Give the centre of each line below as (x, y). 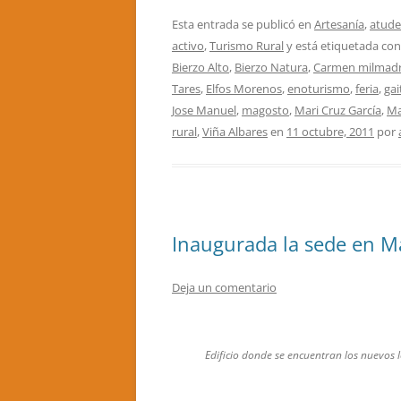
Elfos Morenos (244, 89)
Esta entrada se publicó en (243, 24)
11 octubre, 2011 (330, 132)
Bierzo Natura (271, 67)
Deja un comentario (224, 287)
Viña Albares (235, 132)
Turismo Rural (247, 46)
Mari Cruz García (338, 110)
